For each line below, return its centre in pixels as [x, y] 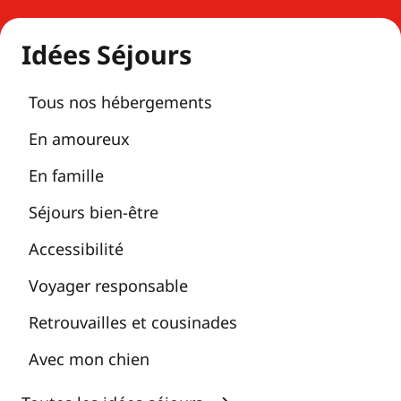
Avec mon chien [89, 358]
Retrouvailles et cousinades [133, 322]
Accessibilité [76, 248]
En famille [66, 175]
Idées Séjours [107, 54]
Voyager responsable [108, 285]
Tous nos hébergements [120, 102]
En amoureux [79, 138]
